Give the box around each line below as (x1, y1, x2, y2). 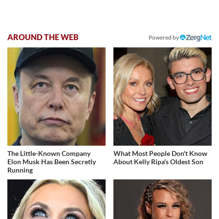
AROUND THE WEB (7, 32, 79, 42)
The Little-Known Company (7, 149, 90, 157)
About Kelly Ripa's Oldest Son (113, 157, 204, 166)
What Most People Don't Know (113, 149, 208, 157)
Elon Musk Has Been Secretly (7, 157, 96, 166)
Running (7, 165, 33, 174)
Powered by (149, 34, 180, 42)
